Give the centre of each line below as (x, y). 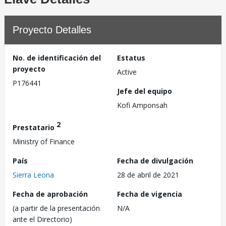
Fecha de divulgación (155, 160)
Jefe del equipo (145, 91)
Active (127, 72)
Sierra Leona (33, 175)
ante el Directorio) (42, 219)
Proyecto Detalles (52, 30)
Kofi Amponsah (142, 105)
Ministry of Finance (44, 141)
